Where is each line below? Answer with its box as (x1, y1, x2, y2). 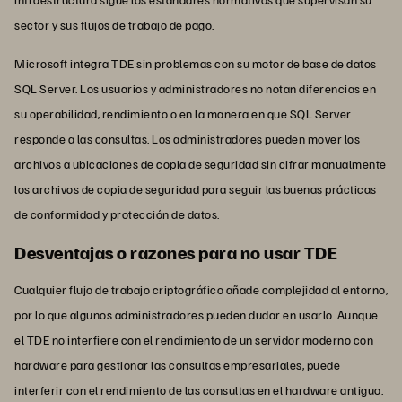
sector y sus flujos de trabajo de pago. (14, 16, 214, 32)
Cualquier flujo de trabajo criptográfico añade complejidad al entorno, (14, 281, 388, 297)
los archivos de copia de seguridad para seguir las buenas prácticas (14, 180, 377, 197)
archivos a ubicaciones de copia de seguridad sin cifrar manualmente (14, 155, 387, 171)
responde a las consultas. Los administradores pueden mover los (14, 130, 360, 146)
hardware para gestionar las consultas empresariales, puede (14, 356, 340, 372)
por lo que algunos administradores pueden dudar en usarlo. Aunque (14, 306, 379, 322)
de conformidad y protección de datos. (14, 205, 220, 222)
